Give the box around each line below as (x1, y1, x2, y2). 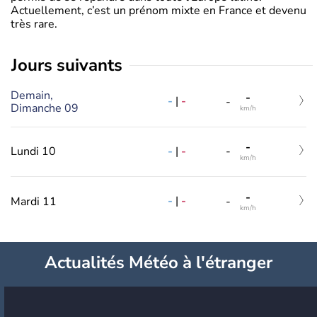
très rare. (11, 16, 57, 32)
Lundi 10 (11, 144, 56, 160)
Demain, (11, 87, 53, 103)
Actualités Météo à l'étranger (45, 250, 272, 274)
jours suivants (18, 54, 122, 76)
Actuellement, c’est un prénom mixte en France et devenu (11, 3, 306, 18)
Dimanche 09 (11, 100, 79, 116)
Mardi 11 (11, 193, 57, 209)
